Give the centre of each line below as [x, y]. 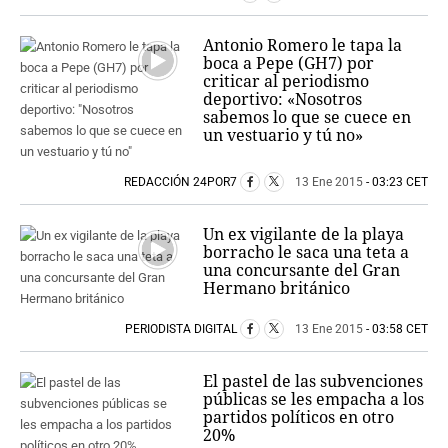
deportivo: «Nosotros [283, 98]
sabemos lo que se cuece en [307, 116]
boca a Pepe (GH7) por [289, 62]
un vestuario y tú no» [283, 134]
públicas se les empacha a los [314, 398]
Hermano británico [277, 287]
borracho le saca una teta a [306, 251]
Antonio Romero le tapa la [303, 44]
